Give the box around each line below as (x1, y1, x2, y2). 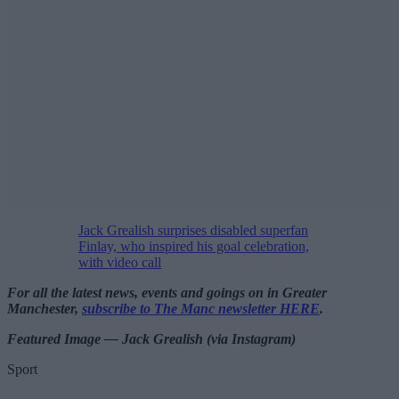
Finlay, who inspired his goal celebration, (78, 238, 309, 254)
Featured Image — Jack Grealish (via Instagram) (7, 330, 296, 346)
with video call (78, 254, 161, 270)
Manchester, (7, 300, 82, 316)
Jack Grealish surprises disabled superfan (78, 222, 308, 238)
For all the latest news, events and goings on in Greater (7, 284, 327, 300)
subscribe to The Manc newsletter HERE (82, 300, 320, 316)
